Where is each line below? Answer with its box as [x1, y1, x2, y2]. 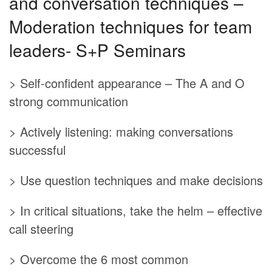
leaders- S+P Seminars [9, 37, 186, 62]
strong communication [9, 92, 128, 110]
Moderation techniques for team [9, 13, 252, 38]
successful [9, 140, 66, 158]
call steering [9, 219, 73, 237]
